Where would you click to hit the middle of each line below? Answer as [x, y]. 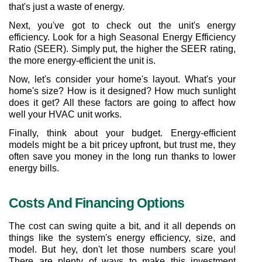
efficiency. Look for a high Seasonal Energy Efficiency [122, 37]
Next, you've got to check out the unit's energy [122, 25]
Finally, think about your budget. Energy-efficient [122, 133]
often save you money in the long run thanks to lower [122, 156]
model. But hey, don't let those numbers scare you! [122, 249]
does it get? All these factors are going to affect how [122, 103]
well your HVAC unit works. [65, 114]
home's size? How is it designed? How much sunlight [122, 91]
